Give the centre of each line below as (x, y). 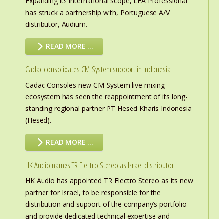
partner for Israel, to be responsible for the (93, 193)
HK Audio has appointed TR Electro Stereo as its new (109, 181)
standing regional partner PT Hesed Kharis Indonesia (108, 109)
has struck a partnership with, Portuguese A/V (97, 13)
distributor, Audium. (56, 24)
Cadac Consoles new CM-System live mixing (95, 85)
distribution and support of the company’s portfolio (106, 204)
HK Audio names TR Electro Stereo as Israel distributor (99, 165)
